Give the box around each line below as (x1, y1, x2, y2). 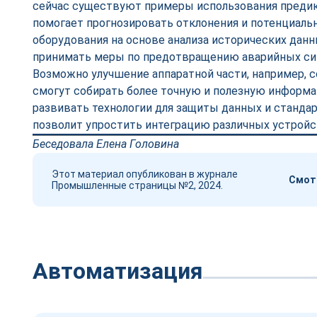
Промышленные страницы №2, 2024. (52, 180, 223, 191)
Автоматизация (33, 258, 203, 284)
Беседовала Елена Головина (33, 137, 179, 151)
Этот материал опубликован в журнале (52, 168, 238, 180)
